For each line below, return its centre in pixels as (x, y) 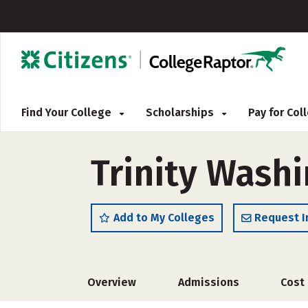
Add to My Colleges (164, 218)
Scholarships (181, 112)
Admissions (208, 282)
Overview (112, 282)
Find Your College (68, 112)
